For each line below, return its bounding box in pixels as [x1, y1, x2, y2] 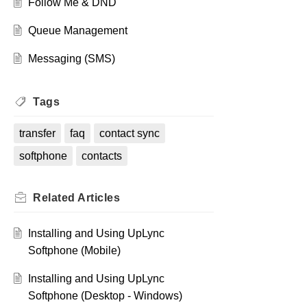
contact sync [99, 127, 160, 140]
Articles [77, 192, 120, 204]
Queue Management [27, 25, 127, 37]
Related [33, 192, 77, 204]
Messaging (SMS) [27, 53, 115, 65]
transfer [19, 127, 56, 140]
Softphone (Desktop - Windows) [27, 290, 182, 302]
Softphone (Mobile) [27, 245, 121, 257]
